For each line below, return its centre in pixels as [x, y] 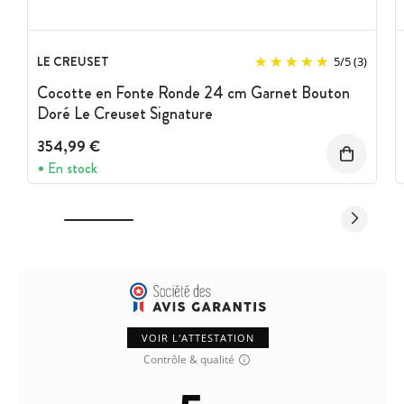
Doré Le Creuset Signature [125, 114]
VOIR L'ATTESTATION [197, 337]
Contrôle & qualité [189, 359]
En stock [73, 168]
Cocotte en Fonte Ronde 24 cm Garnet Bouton [193, 93]
